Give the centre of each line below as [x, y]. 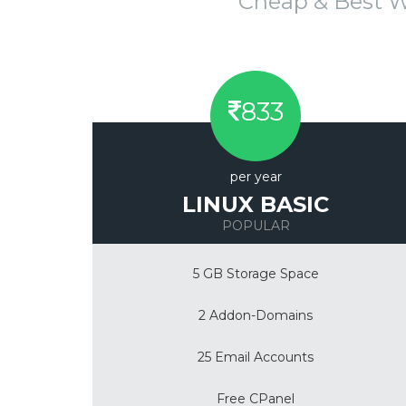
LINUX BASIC [256, 204]
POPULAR [256, 226]
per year [256, 177]
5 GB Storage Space [256, 274]
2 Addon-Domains [256, 315]
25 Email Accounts [256, 357]
